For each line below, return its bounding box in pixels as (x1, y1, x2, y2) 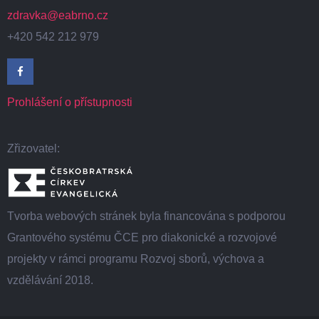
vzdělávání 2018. (7, 274, 93, 287)
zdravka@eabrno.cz (7, 9, 108, 22)
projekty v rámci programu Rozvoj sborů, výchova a (7, 253, 264, 266)
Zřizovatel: (7, 142, 60, 155)
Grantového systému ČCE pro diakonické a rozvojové (7, 231, 277, 244)
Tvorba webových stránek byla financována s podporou (7, 210, 286, 223)
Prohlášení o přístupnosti (7, 96, 132, 109)
